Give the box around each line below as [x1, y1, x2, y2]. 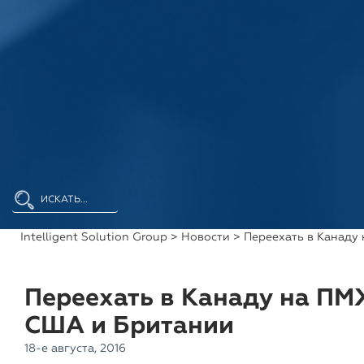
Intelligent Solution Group [20, 232, 167, 244]
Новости [181, 232, 230, 244]
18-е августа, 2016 [24, 343, 126, 355]
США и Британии [24, 314, 234, 340]
